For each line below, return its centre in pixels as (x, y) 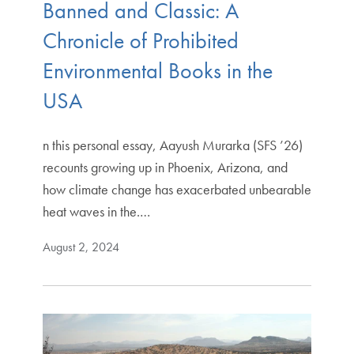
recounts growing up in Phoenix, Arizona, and (165, 167)
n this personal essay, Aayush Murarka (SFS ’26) (172, 145)
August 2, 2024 (81, 247)
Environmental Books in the (157, 70)
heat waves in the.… (96, 211)
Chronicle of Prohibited (140, 40)
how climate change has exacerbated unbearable (177, 189)
